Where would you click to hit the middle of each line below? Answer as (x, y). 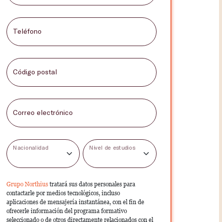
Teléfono (27, 31)
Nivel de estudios (112, 147)
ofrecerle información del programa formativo (66, 211)
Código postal (35, 71)
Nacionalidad (30, 147)
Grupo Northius (28, 184)
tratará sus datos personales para (92, 184)
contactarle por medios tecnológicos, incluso (63, 193)
